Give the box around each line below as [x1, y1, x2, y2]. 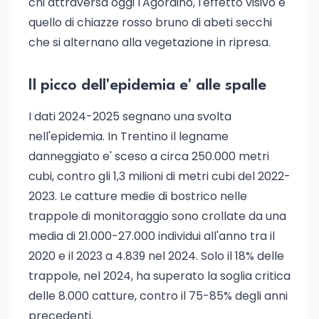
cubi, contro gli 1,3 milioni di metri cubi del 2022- [28, 168, 291, 184]
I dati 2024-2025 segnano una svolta [28, 108, 231, 125]
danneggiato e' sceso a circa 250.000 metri [28, 148, 269, 164]
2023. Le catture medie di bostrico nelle [28, 188, 247, 204]
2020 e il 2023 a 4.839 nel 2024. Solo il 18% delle [28, 248, 284, 264]
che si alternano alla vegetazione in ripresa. [28, 34, 271, 51]
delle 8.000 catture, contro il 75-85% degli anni [28, 288, 288, 304]
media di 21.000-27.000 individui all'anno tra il [28, 228, 275, 244]
